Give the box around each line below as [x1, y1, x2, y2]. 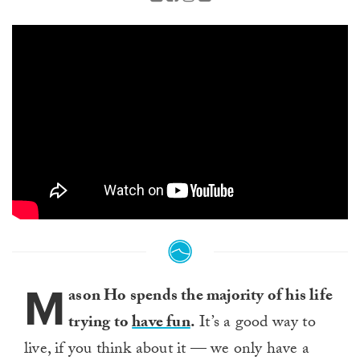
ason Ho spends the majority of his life [68, 284, 333, 312]
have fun [132, 310, 190, 338]
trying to [68, 310, 133, 338]
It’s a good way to [195, 310, 316, 338]
